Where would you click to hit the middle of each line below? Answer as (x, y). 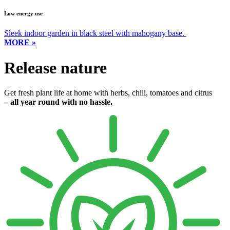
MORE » (20, 43)
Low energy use (23, 13)
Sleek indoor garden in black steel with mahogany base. (94, 33)
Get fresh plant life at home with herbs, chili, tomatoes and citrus (108, 93)
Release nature (55, 68)
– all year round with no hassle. (58, 102)
